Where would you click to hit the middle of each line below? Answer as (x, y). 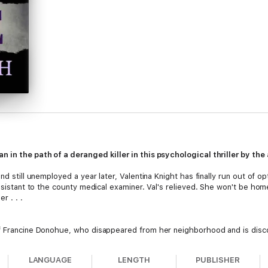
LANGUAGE (50, 260)
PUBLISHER (218, 260)
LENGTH (134, 260)
